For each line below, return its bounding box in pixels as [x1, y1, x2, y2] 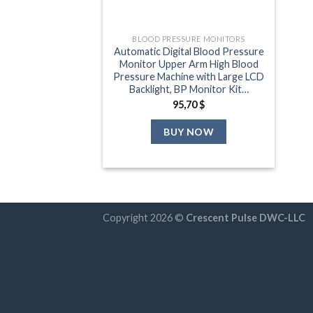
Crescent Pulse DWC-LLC [186, 211, 305, 224]
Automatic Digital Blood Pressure [113, 45, 264, 57]
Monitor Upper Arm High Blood [119, 57, 259, 70]
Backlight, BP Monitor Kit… [129, 82, 249, 95]
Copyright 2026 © [103, 211, 186, 224]
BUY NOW [163, 126, 214, 138]
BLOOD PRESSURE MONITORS [132, 34, 245, 43]
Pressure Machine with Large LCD [113, 70, 265, 82]
